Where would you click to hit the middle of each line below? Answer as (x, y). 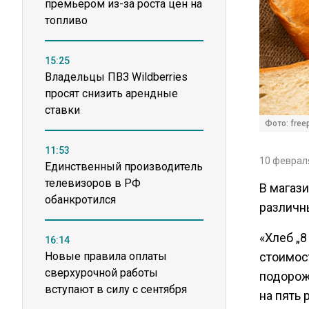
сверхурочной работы (101, 273)
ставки (62, 110)
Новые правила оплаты (106, 256)
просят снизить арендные (111, 93)
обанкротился (80, 200)
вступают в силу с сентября (116, 289)
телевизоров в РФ (93, 183)
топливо (66, 20)
